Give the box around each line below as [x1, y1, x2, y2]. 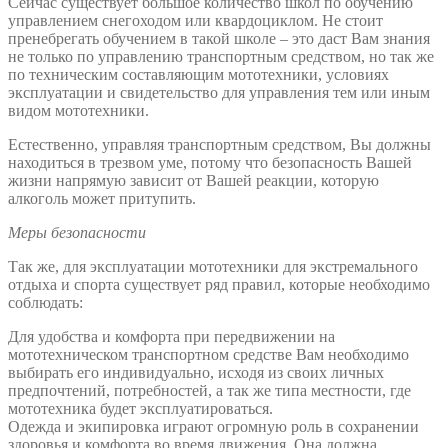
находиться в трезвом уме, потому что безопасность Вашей [8, 153, 412, 171]
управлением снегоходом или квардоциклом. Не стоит [8, 11, 383, 29]
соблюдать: [8, 293, 83, 311]
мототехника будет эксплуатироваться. [8, 399, 273, 417]
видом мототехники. [8, 101, 149, 119]
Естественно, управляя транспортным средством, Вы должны [8, 135, 431, 153]
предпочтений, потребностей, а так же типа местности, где [8, 381, 411, 399]
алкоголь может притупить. [8, 189, 196, 207]
